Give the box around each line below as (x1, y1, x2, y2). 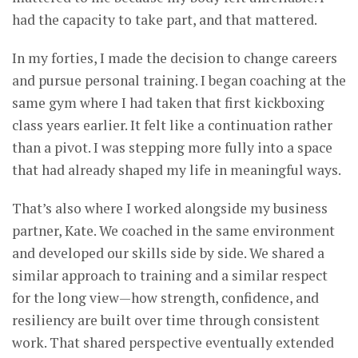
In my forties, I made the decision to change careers (12, 48, 337, 67)
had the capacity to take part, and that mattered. (12, 10, 317, 29)
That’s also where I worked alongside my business (12, 198, 328, 217)
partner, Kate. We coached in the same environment (12, 221, 335, 240)
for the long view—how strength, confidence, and (12, 288, 319, 307)
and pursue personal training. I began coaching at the (12, 70, 346, 89)
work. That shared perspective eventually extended (12, 332, 334, 352)
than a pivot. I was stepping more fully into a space (12, 137, 332, 157)
